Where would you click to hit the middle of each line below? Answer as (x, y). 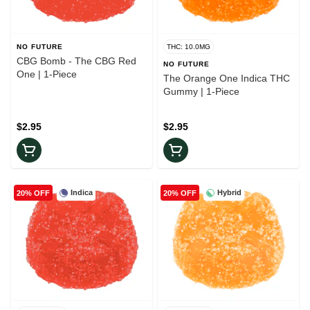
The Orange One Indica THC (227, 79)
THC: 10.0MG (189, 47)
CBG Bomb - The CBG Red (76, 61)
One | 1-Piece (47, 74)
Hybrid (229, 193)
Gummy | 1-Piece (201, 92)
